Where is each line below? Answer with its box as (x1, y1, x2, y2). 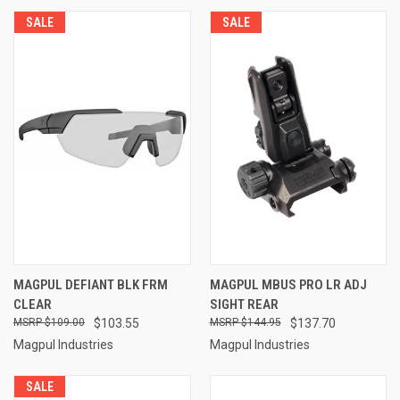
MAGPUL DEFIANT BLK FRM (13, 276, 168, 293)
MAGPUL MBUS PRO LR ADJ (209, 276, 367, 293)
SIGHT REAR (209, 296, 279, 312)
